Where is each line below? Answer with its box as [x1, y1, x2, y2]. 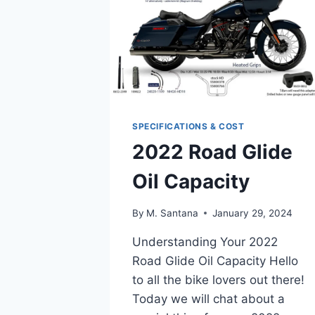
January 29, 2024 [212, 207, 293, 219]
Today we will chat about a [132, 291, 285, 306]
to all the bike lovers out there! [132, 272, 304, 287]
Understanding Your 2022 [132, 234, 278, 249]
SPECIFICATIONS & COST [132, 121, 245, 132]
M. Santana [146, 207, 199, 219]
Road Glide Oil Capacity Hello [132, 253, 298, 268]
